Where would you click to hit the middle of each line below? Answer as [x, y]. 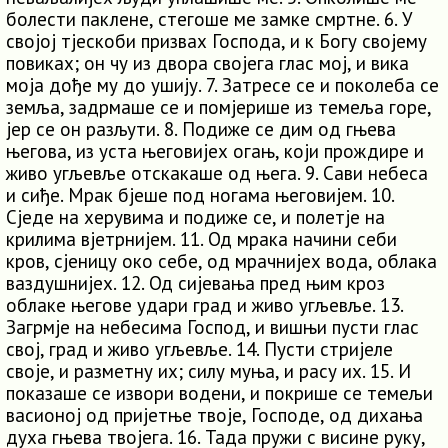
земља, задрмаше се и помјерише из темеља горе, [218, 107]
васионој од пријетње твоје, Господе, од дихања [214, 415]
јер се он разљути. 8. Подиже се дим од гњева [201, 129]
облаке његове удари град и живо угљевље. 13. [204, 305]
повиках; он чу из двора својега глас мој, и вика [207, 63]
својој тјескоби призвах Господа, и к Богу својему [216, 41]
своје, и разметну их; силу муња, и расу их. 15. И [208, 371]
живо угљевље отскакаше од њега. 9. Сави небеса [217, 173]
